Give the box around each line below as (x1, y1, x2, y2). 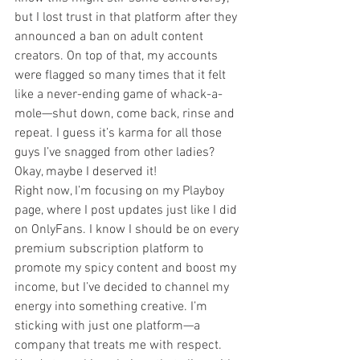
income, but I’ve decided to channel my (14, 280, 232, 296)
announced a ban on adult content (14, 29, 207, 45)
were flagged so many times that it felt (14, 67, 229, 84)
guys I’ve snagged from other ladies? (14, 145, 218, 161)
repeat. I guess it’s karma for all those (14, 125, 225, 141)
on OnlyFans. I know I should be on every (14, 222, 242, 238)
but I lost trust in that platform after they (14, 10, 240, 26)
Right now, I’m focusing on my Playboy (14, 183, 227, 199)
